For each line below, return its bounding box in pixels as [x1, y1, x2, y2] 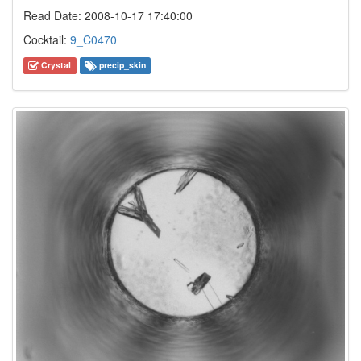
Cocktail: [23, 31, 70, 48]
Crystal [39, 59, 72, 72]
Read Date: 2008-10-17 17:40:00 [23, 7, 193, 24]
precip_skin [96, 59, 146, 72]
